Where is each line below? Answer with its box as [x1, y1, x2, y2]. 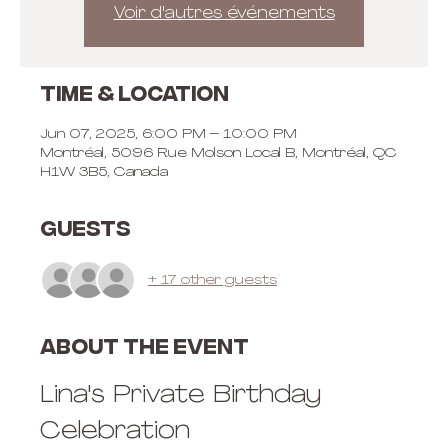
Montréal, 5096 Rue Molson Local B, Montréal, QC [40, 146, 397, 161]
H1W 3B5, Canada [40, 165, 168, 180]
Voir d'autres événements [113, 6, 335, 22]
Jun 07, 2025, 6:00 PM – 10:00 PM [40, 127, 297, 142]
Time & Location [40, 82, 229, 110]
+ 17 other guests [148, 272, 277, 288]
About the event [40, 335, 249, 363]
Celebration [40, 420, 190, 444]
